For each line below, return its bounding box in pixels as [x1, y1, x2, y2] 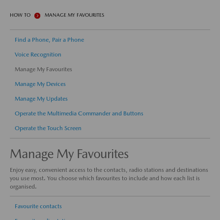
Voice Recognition [15, 51, 61, 58]
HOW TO [10, 12, 30, 18]
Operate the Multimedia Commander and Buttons [15, 110, 143, 117]
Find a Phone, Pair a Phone [15, 36, 84, 43]
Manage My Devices [15, 81, 66, 87]
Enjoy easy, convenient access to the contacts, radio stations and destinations [10, 166, 208, 173]
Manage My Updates [15, 95, 68, 102]
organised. [10, 183, 37, 190]
